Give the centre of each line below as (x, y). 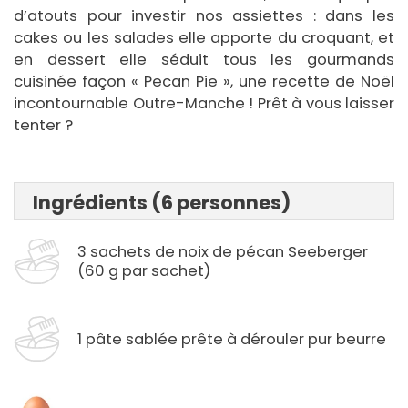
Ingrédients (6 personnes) (162, 203)
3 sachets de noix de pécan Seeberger (223, 252)
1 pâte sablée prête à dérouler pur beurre (232, 339)
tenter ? (43, 126)
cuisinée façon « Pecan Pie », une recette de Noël (204, 82)
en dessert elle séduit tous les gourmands (204, 60)
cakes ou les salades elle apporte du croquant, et (204, 38)
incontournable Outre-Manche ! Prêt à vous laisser (204, 104)
